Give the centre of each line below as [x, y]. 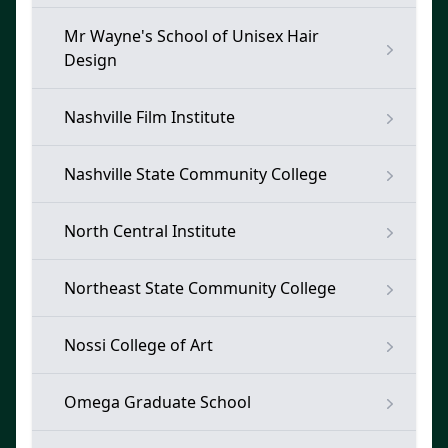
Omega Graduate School [157, 402]
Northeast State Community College [200, 288]
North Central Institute [150, 231]
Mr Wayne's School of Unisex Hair [191, 36]
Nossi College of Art [138, 345]
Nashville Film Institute [149, 117]
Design [90, 60]
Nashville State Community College [195, 174]
